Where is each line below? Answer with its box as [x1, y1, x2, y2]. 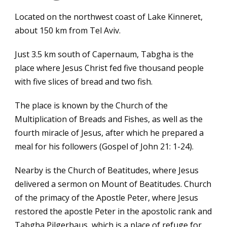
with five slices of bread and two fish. [15, 76, 153, 87]
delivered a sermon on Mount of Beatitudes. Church [15, 178, 211, 190]
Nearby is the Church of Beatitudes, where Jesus [15, 165, 199, 176]
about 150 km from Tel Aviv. [15, 25, 121, 36]
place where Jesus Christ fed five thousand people [15, 62, 204, 73]
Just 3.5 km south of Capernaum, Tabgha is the [15, 49, 194, 60]
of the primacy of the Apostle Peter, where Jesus [15, 192, 198, 203]
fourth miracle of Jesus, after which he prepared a [15, 127, 204, 138]
